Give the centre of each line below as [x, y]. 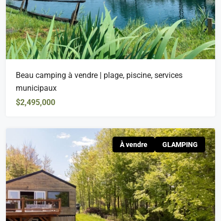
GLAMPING [180, 144]
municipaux [36, 88]
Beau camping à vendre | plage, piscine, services [99, 75]
